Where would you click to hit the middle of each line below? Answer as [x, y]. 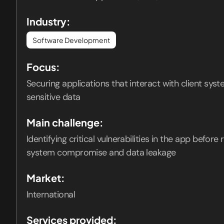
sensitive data [53, 97]
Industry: [48, 21]
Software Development [71, 40]
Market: [46, 178]
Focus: [43, 67]
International [51, 194]
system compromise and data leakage [101, 152]
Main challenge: [65, 122]
